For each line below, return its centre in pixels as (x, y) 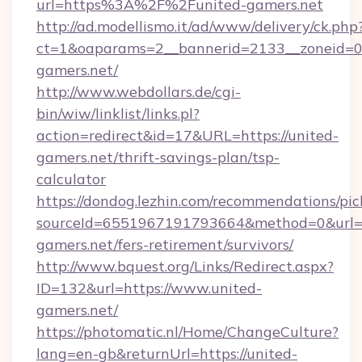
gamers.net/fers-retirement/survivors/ (165, 244)
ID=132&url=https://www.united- (149, 288)
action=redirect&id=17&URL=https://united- (187, 135)
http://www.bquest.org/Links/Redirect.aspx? (185, 266)
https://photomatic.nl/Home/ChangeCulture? (187, 332)
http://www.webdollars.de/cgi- (139, 92)
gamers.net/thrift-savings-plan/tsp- (158, 157)
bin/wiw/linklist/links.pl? (118, 114)
